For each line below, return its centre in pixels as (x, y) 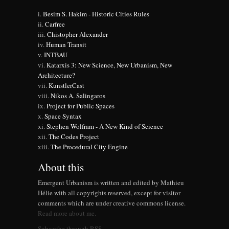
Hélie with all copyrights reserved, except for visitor (109, 192)
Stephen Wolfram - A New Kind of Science (105, 126)
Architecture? (56, 75)
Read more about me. (67, 213)
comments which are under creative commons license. (112, 203)
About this (61, 167)
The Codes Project (74, 136)
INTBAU (56, 54)
